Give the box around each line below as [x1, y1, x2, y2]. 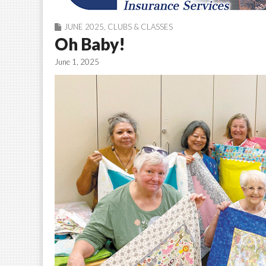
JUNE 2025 [64, 21, 104, 31]
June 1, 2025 [55, 56, 99, 66]
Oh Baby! [55, 33, 125, 54]
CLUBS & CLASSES [107, 21, 173, 31]
